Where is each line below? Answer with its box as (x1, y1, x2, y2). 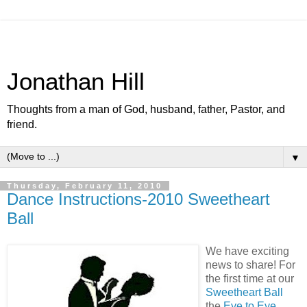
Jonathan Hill (7, 69, 145, 95)
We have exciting (206, 245, 289, 257)
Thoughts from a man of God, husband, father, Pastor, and (7, 103, 285, 115)
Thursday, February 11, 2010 (7, 182, 162, 190)
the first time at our (206, 272, 294, 284)
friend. (7, 119, 37, 130)
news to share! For (206, 258, 295, 271)
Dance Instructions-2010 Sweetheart (7, 190, 270, 208)
